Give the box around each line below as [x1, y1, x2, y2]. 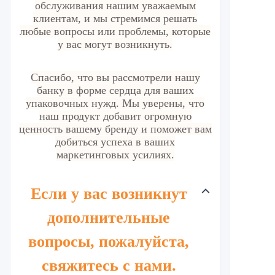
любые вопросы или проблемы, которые [20, 25, 211, 37]
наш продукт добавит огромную [39, 110, 192, 122]
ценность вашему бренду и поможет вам [18, 123, 212, 135]
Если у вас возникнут [30, 185, 187, 203]
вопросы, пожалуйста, [28, 233, 189, 250]
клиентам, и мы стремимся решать [33, 12, 197, 25]
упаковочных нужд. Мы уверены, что [26, 97, 204, 109]
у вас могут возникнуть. [58, 38, 172, 50]
